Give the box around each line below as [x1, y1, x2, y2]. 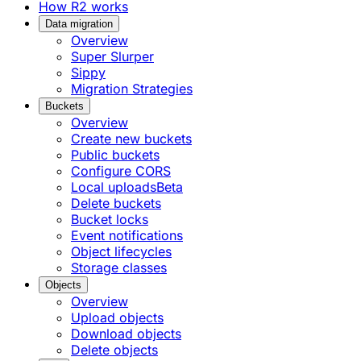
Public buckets [71, 147, 160, 164]
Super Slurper [71, 48, 154, 65]
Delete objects [71, 342, 158, 359]
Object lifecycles [71, 243, 172, 260]
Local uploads [71, 179, 156, 196]
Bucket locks [71, 211, 148, 228]
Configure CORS [71, 163, 171, 180]
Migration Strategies [71, 81, 193, 98]
